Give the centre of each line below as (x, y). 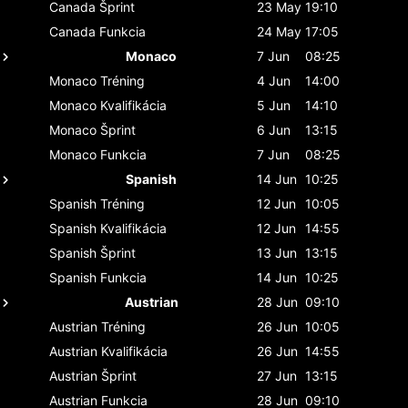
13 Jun (277, 252)
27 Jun (277, 375)
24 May (279, 31)
